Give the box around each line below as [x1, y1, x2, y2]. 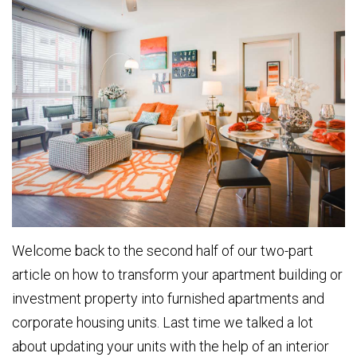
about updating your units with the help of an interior [12, 338, 329, 355]
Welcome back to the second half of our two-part [12, 242, 313, 260]
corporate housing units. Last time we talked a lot [12, 314, 313, 331]
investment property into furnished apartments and [12, 290, 324, 308]
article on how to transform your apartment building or [12, 266, 343, 284]
